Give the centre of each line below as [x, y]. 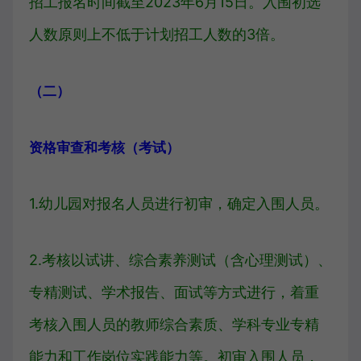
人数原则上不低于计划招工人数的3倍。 [157, 34]
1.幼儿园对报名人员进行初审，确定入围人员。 [179, 203]
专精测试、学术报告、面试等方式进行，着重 [174, 292]
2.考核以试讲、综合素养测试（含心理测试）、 [180, 260]
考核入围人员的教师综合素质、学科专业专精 [174, 324]
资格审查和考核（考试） [104, 147]
